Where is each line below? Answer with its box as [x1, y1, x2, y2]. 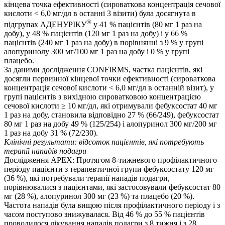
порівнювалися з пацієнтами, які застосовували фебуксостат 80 [4, 182, 220, 191]
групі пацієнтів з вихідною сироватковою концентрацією [4, 92, 201, 101]
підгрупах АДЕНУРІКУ [4, 20, 86, 29]
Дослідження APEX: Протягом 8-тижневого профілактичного [4, 155, 217, 164]
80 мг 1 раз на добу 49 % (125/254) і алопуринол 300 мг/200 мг [4, 119, 217, 128]
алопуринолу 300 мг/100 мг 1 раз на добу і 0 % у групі [4, 47, 189, 56]
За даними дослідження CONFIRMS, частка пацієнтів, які [4, 65, 202, 74]
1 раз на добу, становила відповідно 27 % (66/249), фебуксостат [4, 110, 219, 119]
